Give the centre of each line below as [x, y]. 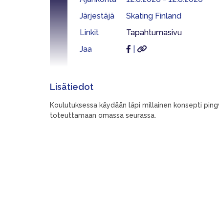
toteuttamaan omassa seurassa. [105, 115]
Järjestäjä [97, 16]
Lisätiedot [72, 87]
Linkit [89, 33]
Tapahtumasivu [154, 33]
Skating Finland [154, 16]
